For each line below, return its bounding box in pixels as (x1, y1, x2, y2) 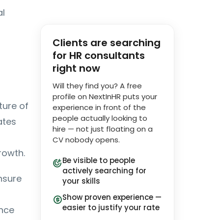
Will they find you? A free (52, 81, 142, 91)
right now (52, 61, 100, 75)
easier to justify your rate (62, 202, 160, 213)
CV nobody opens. (52, 135, 120, 145)
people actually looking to (52, 113, 147, 123)
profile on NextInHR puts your (52, 91, 157, 102)
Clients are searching (52, 36, 161, 50)
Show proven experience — (62, 192, 162, 202)
